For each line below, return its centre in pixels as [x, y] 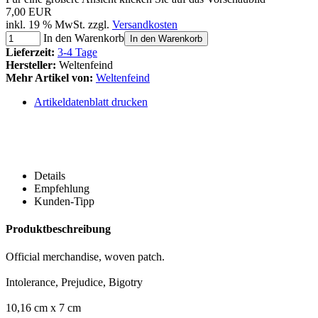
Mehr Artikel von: [49, 77]
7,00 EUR [29, 11]
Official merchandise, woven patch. [85, 257]
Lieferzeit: [30, 52]
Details [50, 175]
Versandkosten [145, 24]
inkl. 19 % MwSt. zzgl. [59, 24]
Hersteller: [31, 65]
